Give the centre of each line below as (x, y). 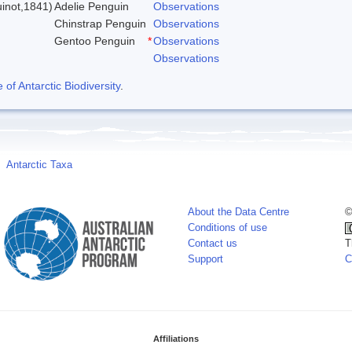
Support (205, 259)
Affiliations (176, 338)
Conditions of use (227, 227)
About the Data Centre (238, 212)
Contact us (213, 243)
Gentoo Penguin (95, 40)
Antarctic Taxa (39, 165)
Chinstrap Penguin (100, 23)
